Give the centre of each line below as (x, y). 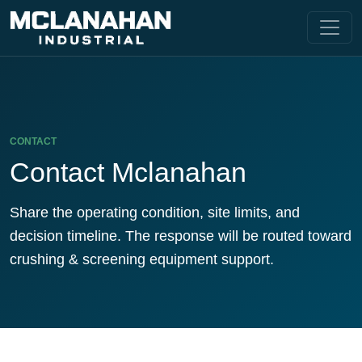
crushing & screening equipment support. (142, 259)
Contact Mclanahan (128, 172)
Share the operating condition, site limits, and (155, 212)
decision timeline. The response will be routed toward (181, 236)
